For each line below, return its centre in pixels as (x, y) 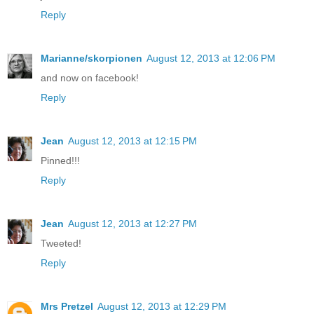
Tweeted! (61, 243)
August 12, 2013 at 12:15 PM (132, 141)
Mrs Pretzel (67, 306)
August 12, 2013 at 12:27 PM (132, 223)
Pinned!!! (60, 160)
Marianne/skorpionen (91, 58)
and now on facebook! (90, 77)
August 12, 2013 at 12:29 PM (162, 306)
